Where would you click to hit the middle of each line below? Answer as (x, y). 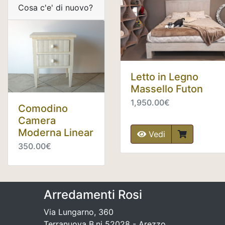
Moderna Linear (56, 133)
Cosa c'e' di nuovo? (55, 8)
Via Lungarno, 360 (79, 212)
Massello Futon (167, 89)
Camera (37, 121)
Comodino (43, 109)
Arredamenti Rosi (93, 195)
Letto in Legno (164, 77)
